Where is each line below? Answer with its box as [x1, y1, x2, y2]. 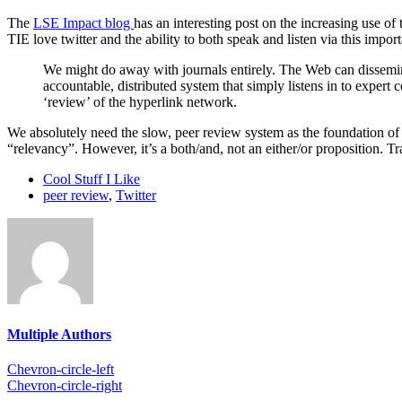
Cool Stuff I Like [43, 170, 140, 187]
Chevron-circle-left [7, 362, 114, 378]
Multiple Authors [7, 327, 111, 343]
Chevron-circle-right [7, 378, 122, 394]
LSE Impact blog [33, 14, 134, 31]
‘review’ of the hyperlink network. [43, 93, 237, 109]
